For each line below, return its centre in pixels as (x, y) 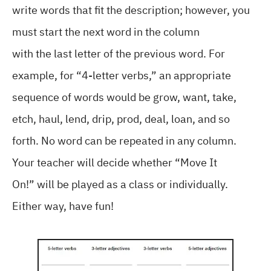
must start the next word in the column (106, 32)
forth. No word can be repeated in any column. (124, 141)
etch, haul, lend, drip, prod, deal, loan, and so (121, 119)
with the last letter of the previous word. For (119, 54)
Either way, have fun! (63, 206)
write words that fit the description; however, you (131, 10)
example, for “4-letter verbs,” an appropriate (122, 75)
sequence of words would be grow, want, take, (124, 97)
